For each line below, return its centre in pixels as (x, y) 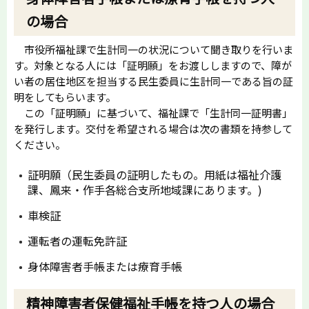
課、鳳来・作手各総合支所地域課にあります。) (145, 189)
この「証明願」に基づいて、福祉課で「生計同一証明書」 (153, 112)
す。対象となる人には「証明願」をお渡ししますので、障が (153, 65)
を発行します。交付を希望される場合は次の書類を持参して (153, 128)
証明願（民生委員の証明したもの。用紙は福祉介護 (154, 174)
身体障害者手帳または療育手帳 (105, 266)
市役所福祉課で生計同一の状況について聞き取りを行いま (153, 49)
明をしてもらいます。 (65, 97)
